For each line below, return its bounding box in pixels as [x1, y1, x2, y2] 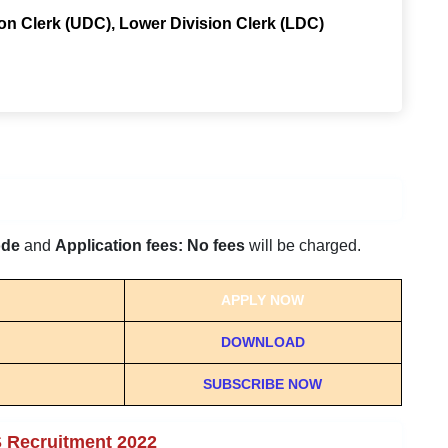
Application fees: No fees [54, 237, 249, 254]
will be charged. [248, 237, 361, 254]
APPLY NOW [221, 292, 305, 308]
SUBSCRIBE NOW [203, 376, 323, 392]
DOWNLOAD [220, 334, 305, 350]
